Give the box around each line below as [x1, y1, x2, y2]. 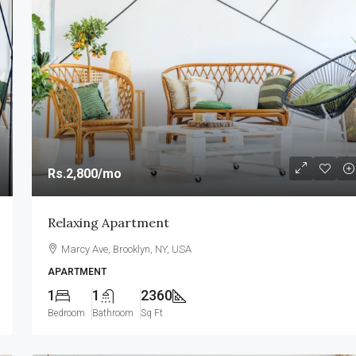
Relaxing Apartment [47, 214, 169, 230]
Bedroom [47, 307, 85, 319]
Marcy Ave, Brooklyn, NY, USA [60, 242, 192, 255]
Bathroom [91, 307, 133, 319]
